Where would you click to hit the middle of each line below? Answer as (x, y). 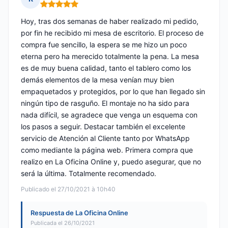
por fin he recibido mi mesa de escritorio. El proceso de (112, 33)
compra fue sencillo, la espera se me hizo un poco (104, 45)
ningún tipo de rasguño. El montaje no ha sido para (105, 103)
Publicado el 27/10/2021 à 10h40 (68, 189)
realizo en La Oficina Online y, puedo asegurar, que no (111, 162)
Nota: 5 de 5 (61, 8)
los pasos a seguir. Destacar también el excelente (103, 127)
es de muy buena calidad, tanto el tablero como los (106, 68)
